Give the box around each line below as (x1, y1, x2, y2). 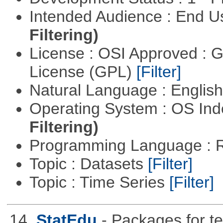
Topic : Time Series (29, 173, 169, 192)
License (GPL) (29, 63, 136, 81)
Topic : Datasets (29, 155, 148, 173)
